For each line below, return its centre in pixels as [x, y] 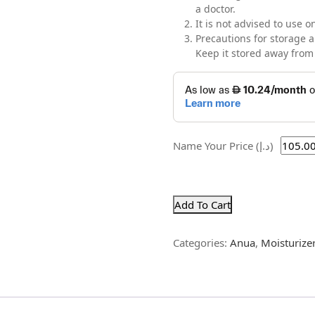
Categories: [202, 243]
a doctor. [216, 9]
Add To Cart [203, 205]
